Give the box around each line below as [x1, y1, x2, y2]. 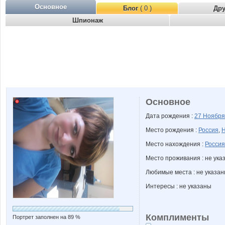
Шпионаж [72, 17, 103, 24]
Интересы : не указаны [146, 183, 211, 190]
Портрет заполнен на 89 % [13, 214, 80, 220]
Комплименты [146, 212, 209, 222]
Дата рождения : [146, 113, 194, 120]
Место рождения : [146, 127, 198, 134]
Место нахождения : [146, 141, 205, 148]
